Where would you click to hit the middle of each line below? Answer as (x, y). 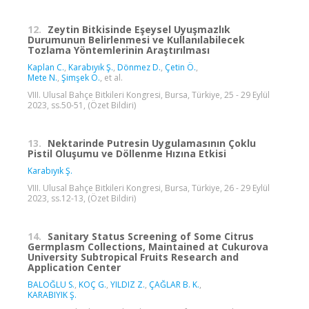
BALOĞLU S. (51, 284)
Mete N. (42, 77)
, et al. (111, 77)
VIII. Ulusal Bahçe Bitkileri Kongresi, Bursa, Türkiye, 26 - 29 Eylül (149, 188)
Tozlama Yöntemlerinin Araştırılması (119, 50)
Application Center (74, 267)
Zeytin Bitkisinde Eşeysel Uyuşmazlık (139, 29)
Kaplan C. (46, 67)
